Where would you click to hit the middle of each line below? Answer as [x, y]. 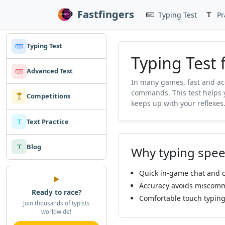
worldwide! [56, 211]
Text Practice [48, 121]
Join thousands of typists [56, 203]
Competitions [49, 96]
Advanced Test [50, 71]
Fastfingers [106, 14]
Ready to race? [56, 192]
